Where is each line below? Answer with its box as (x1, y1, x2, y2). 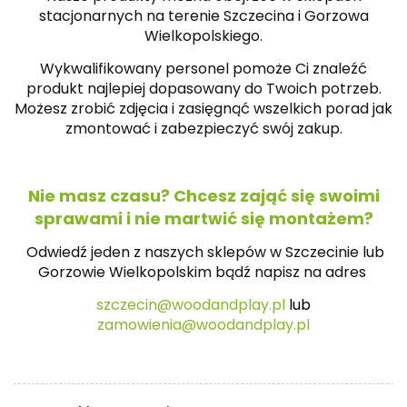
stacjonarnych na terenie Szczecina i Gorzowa (38, 5, 369, 26)
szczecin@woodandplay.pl (96, 293, 289, 315)
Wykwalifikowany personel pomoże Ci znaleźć (40, 57, 367, 79)
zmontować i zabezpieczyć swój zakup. (65, 117, 342, 139)
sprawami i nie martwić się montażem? (34, 206, 373, 230)
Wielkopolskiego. (144, 25, 263, 46)
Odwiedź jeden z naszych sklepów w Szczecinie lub (26, 241, 384, 263)
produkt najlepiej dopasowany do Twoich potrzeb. (25, 77, 382, 99)
